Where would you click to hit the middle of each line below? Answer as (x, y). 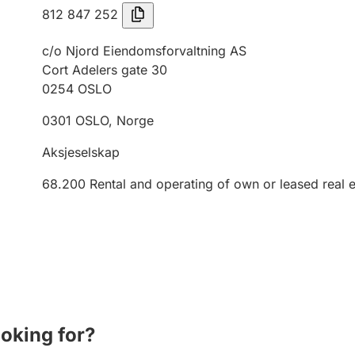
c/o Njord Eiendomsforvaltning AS (144, 51)
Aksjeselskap (81, 152)
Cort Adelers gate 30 (105, 70)
